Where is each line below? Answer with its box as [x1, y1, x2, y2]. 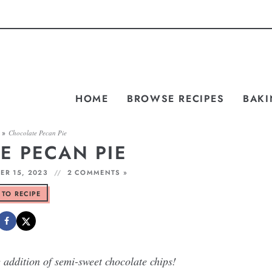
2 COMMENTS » [67, 168, 128, 177]
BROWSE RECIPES [127, 92, 225, 106]
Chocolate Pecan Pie [8, 128, 67, 137]
